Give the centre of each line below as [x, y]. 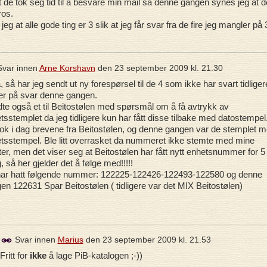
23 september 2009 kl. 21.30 [168, 68]
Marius [70, 240]
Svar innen [35, 240]
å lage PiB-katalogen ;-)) [94, 255]
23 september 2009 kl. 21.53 [156, 240]
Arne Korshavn [67, 68]
